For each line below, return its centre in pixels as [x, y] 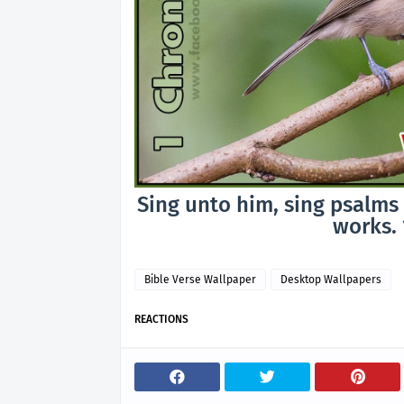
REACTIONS [161, 320]
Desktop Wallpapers [331, 280]
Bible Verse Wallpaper [200, 280]
